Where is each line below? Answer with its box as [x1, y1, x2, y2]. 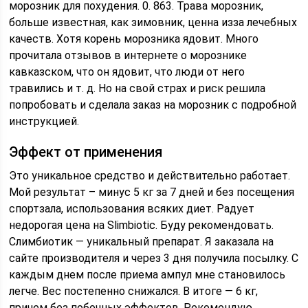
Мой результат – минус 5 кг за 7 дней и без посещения [9, 186, 295, 199]
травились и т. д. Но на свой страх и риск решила [9, 82, 266, 95]
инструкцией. [9, 115, 80, 128]
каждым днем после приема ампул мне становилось [9, 268, 286, 281]
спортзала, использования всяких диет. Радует [9, 202, 255, 215]
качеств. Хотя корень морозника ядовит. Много [9, 32, 259, 45]
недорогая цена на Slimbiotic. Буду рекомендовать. [9, 219, 274, 232]
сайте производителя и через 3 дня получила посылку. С [9, 252, 299, 265]
